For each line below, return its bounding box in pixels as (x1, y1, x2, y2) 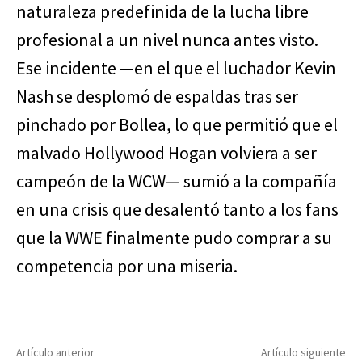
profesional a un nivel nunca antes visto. (16, 28, 318, 52)
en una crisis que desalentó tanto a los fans (16, 198, 339, 221)
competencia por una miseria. (16, 255, 238, 278)
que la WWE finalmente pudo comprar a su (16, 226, 332, 250)
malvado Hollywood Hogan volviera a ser (16, 141, 317, 165)
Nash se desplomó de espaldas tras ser (16, 85, 298, 108)
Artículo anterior (16, 345, 95, 360)
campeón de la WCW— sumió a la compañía (16, 170, 337, 193)
